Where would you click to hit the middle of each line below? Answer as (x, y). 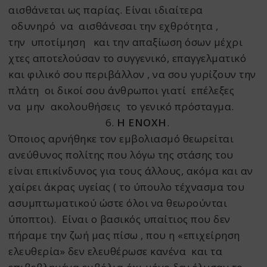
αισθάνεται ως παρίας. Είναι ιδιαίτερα (107, 10)
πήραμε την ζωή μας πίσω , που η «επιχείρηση (124, 235)
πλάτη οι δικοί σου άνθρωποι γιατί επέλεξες (122, 91)
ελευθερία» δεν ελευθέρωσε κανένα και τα (116, 252)
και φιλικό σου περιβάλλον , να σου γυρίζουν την (132, 74)
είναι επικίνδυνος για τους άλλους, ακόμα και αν (131, 171)
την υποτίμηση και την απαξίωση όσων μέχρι (126, 42)
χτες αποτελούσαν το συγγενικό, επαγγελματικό (128, 58)
